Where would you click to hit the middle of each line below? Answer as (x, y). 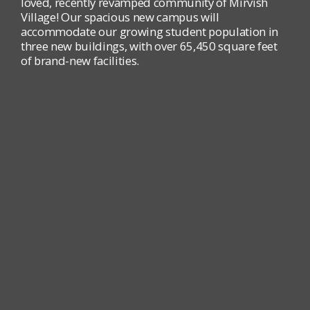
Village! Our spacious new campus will (120, 17)
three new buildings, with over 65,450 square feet (149, 46)
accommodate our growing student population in (149, 31)
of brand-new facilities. (80, 61)
